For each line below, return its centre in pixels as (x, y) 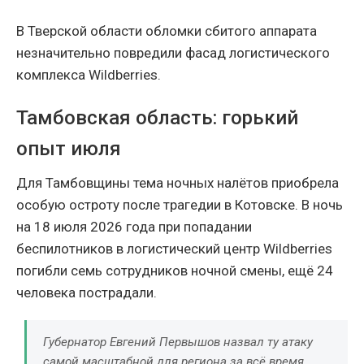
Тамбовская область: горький (157, 117)
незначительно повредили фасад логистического (173, 52)
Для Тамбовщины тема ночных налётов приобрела (178, 182)
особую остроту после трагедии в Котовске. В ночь (180, 204)
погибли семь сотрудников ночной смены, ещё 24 (175, 270)
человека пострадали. (87, 292)
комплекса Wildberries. (89, 74)
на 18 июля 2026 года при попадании (134, 226)
